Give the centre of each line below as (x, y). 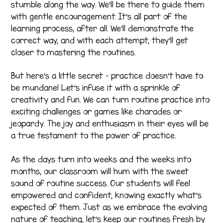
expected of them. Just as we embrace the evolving (109, 207)
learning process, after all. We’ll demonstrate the (103, 28)
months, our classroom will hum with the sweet (100, 171)
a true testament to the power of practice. (94, 136)
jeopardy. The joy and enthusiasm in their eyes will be (110, 124)
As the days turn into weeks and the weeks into (101, 159)
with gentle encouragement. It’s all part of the (99, 16)
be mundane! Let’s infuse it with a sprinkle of (96, 88)
